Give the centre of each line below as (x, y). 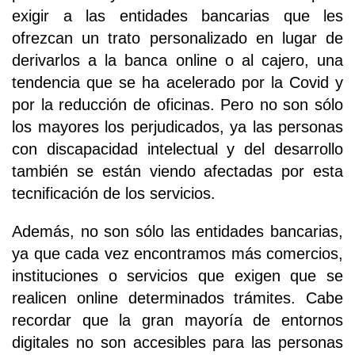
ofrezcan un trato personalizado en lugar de (177, 38)
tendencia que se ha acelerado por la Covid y (177, 83)
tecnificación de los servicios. (114, 194)
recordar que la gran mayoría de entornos (177, 321)
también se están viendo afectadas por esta (177, 172)
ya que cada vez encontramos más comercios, (177, 254)
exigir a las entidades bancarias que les (177, 16)
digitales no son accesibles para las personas (177, 343)
